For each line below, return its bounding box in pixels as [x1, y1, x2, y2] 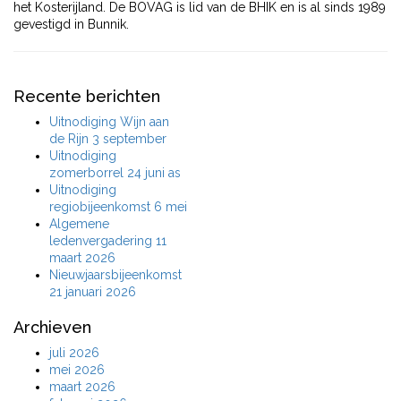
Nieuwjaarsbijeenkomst [49, 268, 182, 282]
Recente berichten [13, 87, 160, 106]
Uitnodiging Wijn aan [49, 115, 169, 129]
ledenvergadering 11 [49, 234, 166, 248]
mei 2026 [49, 363, 105, 377]
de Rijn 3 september [49, 132, 166, 146]
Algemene [49, 217, 109, 231]
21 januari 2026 [49, 285, 136, 299]
